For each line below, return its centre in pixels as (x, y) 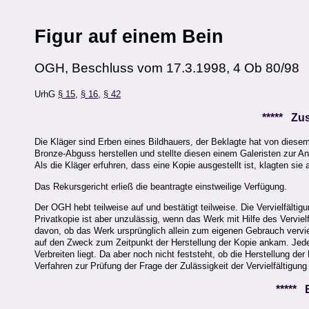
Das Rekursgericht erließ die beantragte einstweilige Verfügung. (161, 186)
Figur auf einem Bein (129, 36)
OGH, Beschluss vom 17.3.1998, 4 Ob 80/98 (167, 68)
